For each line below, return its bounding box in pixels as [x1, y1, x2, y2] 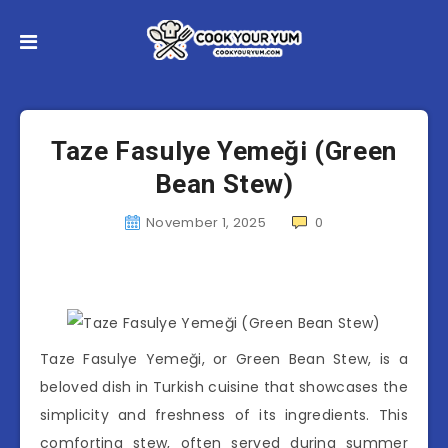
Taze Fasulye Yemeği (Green [51, 136, 397, 166]
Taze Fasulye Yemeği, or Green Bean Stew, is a [40, 349, 408, 369]
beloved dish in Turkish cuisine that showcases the [40, 377, 408, 397]
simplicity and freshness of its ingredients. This [40, 405, 408, 425]
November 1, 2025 [146, 213, 266, 232]
